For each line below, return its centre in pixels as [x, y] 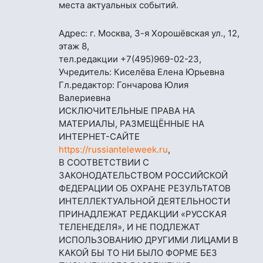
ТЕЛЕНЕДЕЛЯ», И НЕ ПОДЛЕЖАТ [129, 227]
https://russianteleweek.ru [113, 150]
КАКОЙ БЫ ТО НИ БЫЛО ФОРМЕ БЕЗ [138, 253]
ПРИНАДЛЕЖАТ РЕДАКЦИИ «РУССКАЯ [143, 214]
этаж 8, [74, 46]
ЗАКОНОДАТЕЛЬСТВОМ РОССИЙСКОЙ [143, 176]
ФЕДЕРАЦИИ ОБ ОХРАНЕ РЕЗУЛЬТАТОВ [145, 188]
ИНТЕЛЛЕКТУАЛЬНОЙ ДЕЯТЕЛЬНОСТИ [144, 201]
